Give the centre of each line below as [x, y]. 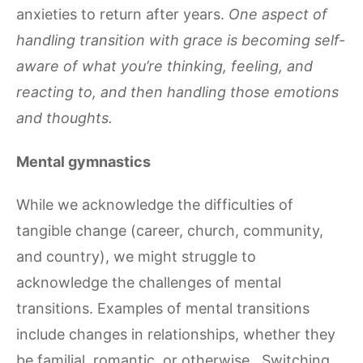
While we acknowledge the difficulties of [155, 205]
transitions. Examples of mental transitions [163, 309]
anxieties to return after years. [122, 15]
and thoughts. [64, 118]
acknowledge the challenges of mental [149, 283]
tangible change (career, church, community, [170, 231]
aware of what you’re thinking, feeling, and [164, 66]
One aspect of [278, 15]
